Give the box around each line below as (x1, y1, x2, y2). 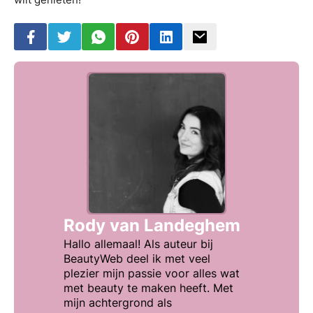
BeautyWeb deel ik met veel (64, 251, 211, 265)
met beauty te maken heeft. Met (64, 280, 234, 295)
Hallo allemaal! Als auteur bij (64, 236, 214, 251)
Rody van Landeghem (64, 214, 241, 235)
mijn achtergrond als (64, 295, 173, 310)
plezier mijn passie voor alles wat (64, 265, 240, 280)
